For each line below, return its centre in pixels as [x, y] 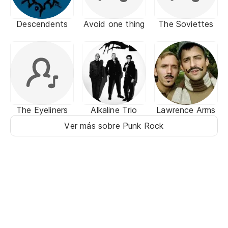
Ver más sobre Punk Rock [114, 126]
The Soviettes [186, 24]
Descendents [42, 24]
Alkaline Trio [114, 110]
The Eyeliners [42, 110]
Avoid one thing [114, 24]
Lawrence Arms [186, 110]
